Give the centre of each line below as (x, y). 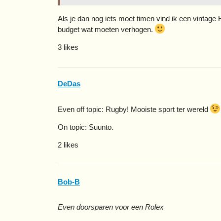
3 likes (68, 47)
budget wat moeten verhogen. (106, 29)
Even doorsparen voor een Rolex (111, 207)
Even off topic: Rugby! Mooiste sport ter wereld (134, 110)
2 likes (68, 145)
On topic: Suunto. (86, 127)
